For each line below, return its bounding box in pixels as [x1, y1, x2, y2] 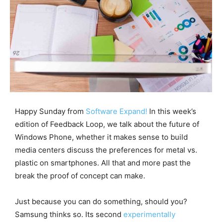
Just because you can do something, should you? [15, 196, 187, 206]
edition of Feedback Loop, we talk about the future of [15, 119, 199, 129]
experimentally [123, 209, 175, 219]
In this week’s [147, 106, 196, 116]
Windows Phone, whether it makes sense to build [15, 132, 188, 142]
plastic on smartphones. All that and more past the [15, 158, 191, 167]
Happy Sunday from [15, 106, 86, 116]
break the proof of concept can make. [15, 170, 145, 180]
